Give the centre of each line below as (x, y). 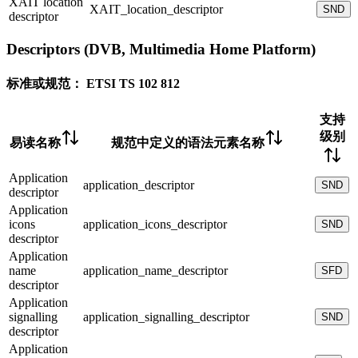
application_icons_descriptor (155, 224)
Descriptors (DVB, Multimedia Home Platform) (161, 50)
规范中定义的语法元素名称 (188, 142)
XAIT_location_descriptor (156, 9)
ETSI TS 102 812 (133, 83)
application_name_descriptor (155, 270)
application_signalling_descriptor (166, 316)
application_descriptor (139, 185)
